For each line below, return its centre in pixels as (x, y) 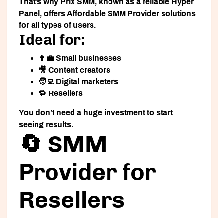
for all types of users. (57, 25)
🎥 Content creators (74, 70)
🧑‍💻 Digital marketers (78, 82)
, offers (53, 14)
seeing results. (46, 125)
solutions (177, 14)
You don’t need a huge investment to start (96, 113)
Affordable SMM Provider (113, 14)
